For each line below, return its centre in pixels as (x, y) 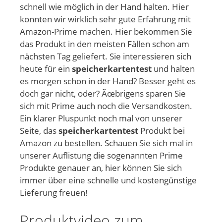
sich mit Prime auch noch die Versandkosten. (106, 106)
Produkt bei (162, 131)
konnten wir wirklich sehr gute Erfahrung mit (105, 19)
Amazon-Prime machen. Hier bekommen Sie (106, 32)
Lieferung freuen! (54, 193)
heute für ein (46, 69)
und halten (173, 69)
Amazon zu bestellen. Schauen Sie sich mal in (106, 143)
